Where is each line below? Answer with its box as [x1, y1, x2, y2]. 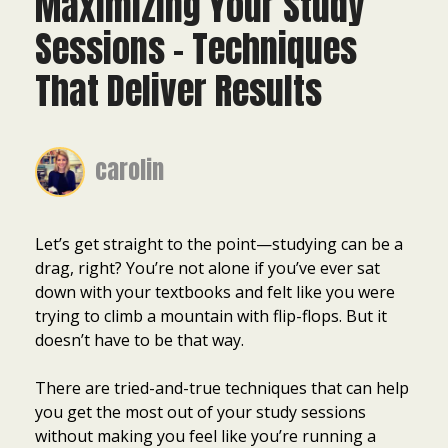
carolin [95, 151, 164, 188]
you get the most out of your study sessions [35, 400, 366, 423]
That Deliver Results [35, 63, 322, 118]
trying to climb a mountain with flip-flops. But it [35, 304, 387, 327]
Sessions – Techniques [35, 21, 357, 76]
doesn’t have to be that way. [35, 328, 244, 351]
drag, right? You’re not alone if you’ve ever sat [35, 256, 380, 279]
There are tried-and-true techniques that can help [35, 376, 409, 399]
